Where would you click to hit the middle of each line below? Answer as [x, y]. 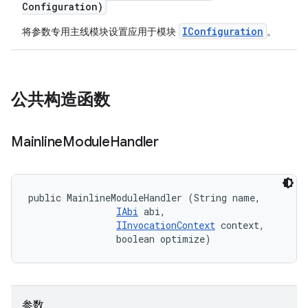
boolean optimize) [120, 239]
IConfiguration [223, 31]
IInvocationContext [166, 225]
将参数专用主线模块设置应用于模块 [100, 32]
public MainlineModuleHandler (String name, [147, 198]
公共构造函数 [60, 100]
